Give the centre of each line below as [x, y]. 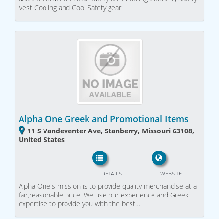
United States [42, 139]
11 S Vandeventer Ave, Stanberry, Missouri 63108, [111, 131]
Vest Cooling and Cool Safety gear [70, 8]
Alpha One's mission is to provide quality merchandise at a [108, 186]
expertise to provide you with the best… [79, 204]
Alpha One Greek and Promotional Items [104, 119]
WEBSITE [171, 174]
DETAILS [111, 174]
